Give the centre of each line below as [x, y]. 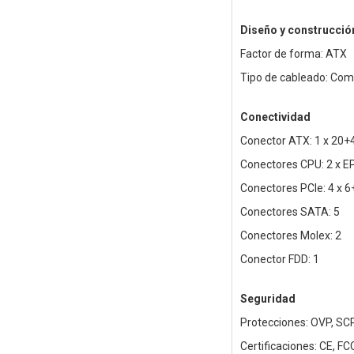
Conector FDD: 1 [279, 260]
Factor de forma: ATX [293, 54]
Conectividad [275, 117]
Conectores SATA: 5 [290, 212]
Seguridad [267, 299]
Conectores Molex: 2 [290, 236]
